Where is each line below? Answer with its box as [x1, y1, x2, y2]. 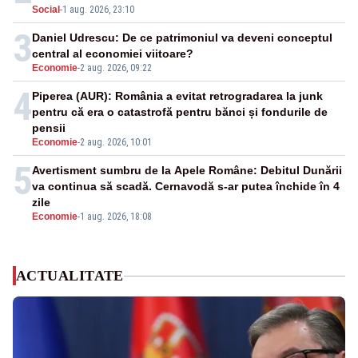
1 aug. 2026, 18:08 [80, 211, 152, 223]
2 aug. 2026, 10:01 [80, 137, 152, 149]
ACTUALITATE [16, 268, 124, 284]
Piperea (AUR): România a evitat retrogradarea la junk [32, 89, 323, 103]
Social [32, 4, 60, 16]
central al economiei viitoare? [32, 47, 193, 61]
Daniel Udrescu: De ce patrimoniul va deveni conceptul [32, 31, 332, 45]
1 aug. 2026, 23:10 [62, 4, 134, 16]
